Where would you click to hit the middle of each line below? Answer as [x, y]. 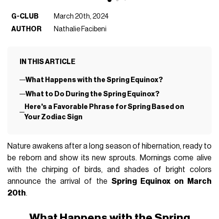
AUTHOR [27, 29]
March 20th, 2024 [81, 16]
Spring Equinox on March [161, 182]
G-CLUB [25, 16]
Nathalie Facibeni [80, 29]
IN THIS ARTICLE [47, 62]
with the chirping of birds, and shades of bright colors [109, 170]
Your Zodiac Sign [53, 117]
